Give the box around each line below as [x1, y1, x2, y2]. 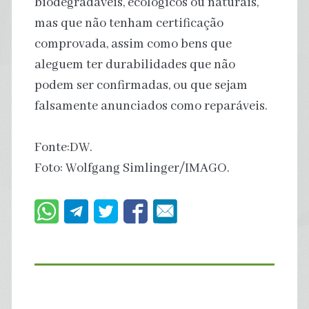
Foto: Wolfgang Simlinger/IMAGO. [34, 159, 230, 177]
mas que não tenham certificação [34, 14, 223, 32]
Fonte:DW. [34, 139, 92, 156]
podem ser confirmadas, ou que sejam [34, 77, 248, 94]
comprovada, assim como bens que [34, 35, 232, 52]
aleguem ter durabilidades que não [34, 56, 235, 73]
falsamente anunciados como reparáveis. [34, 97, 268, 114]
